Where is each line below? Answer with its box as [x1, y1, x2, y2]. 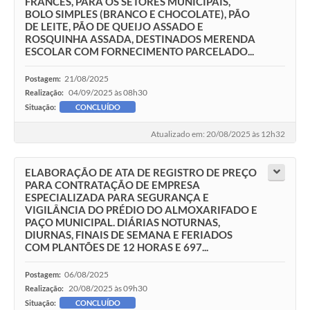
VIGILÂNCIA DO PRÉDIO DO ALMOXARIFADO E [25, 203, 257, 217]
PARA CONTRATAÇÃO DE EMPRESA [25, 179, 200, 192]
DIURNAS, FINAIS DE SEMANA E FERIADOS [25, 228, 232, 241]
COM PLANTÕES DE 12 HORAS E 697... [25, 241, 208, 254]
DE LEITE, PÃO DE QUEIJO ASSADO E [25, 19, 203, 33]
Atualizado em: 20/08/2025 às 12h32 [151, 129, 285, 140]
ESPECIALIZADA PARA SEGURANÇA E [25, 191, 209, 204]
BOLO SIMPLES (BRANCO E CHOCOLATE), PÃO [25, 7, 250, 20]
